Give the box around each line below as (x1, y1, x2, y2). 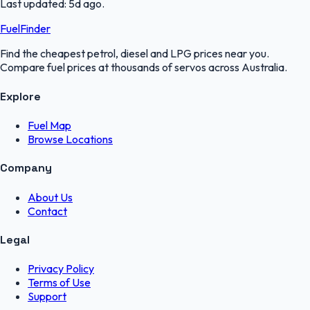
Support (28, 289, 66, 304)
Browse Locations (28, 131, 113, 146)
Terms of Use (28, 275, 91, 290)
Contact (28, 203, 67, 218)
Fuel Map (28, 118, 71, 132)
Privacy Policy (28, 262, 94, 276)
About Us (28, 190, 73, 204)
